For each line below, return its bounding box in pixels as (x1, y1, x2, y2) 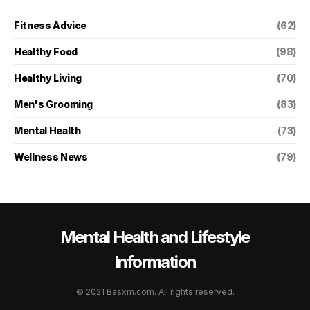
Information (113, 252, 197, 272)
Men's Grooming (14, 98, 93, 110)
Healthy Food (14, 45, 77, 57)
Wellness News (14, 150, 88, 163)
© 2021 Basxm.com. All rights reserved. (75, 286, 235, 297)
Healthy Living (14, 71, 82, 84)
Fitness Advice (14, 19, 87, 31)
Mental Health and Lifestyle (60, 227, 250, 247)
